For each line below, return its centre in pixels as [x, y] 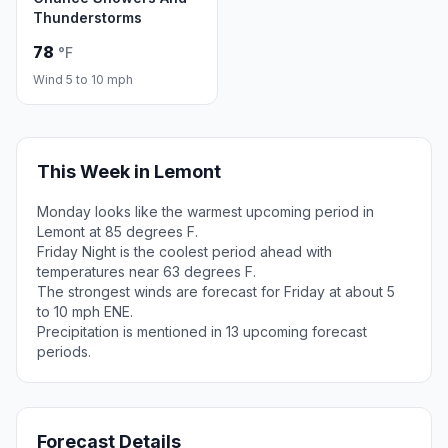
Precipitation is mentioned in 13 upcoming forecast [202, 331]
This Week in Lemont [129, 171]
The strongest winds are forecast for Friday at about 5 [216, 291]
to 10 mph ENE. [85, 311]
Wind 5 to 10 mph [83, 79]
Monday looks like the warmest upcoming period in [205, 211]
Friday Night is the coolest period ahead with [184, 251]
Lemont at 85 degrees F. [117, 231]
